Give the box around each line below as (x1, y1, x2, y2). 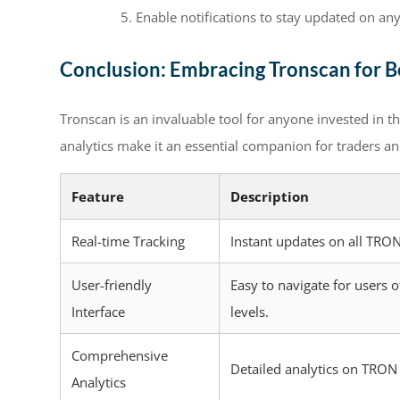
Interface (71, 303, 125, 321)
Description (230, 187, 309, 206)
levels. (230, 303, 269, 321)
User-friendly (71, 276, 152, 295)
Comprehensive (71, 346, 168, 365)
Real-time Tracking (71, 232, 185, 251)
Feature (71, 187, 124, 206)
